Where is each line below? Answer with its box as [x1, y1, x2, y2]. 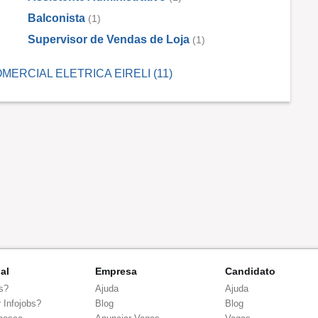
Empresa [94, 265, 137, 277]
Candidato [225, 265, 276, 277]
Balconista [28, 11, 85, 24]
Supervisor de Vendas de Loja [28, 33, 190, 45]
